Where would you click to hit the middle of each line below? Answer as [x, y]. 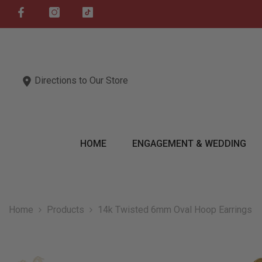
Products [65, 210]
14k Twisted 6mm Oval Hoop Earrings [175, 210]
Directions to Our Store [80, 80]
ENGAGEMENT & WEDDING [189, 144]
